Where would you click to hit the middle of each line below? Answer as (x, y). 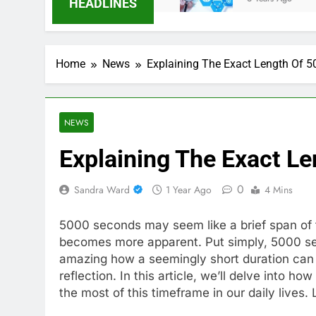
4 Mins (279, 190)
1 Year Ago (189, 190)
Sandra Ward (102, 190)
